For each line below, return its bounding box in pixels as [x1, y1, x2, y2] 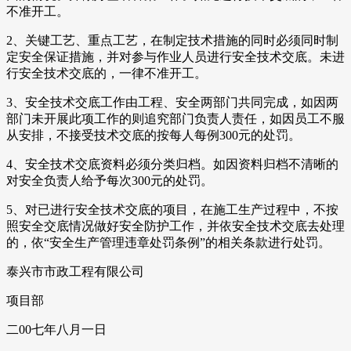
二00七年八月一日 [6, 323, 107, 337]
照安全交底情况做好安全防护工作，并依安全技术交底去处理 [6, 219, 345, 233]
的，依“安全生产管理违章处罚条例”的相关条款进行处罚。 [6, 236, 331, 250]
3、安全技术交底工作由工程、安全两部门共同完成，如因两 [6, 96, 338, 110]
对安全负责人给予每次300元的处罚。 [6, 174, 213, 188]
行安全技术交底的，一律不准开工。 [6, 67, 207, 81]
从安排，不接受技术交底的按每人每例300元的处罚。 [6, 128, 301, 143]
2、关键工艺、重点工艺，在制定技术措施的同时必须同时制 [6, 34, 338, 48]
